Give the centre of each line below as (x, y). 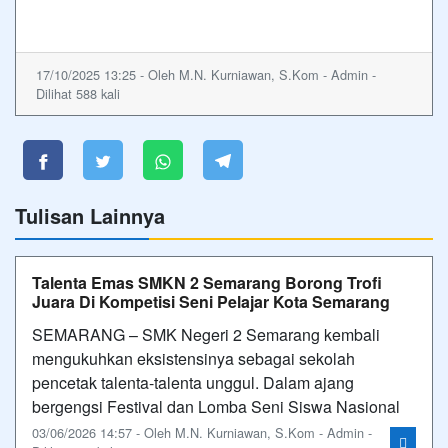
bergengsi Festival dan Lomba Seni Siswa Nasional (216, 406)
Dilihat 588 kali (78, 93)
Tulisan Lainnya (90, 215)
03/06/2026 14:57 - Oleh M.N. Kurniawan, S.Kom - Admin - (202, 432)
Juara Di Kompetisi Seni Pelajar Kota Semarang (211, 301)
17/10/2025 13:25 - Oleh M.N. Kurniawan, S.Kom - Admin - (206, 74)
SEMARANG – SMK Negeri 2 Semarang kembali (206, 334)
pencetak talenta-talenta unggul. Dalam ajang (193, 382)
